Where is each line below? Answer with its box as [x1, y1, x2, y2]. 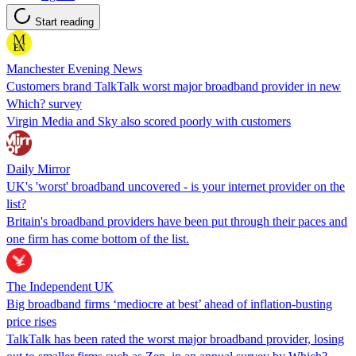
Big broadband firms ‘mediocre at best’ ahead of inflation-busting [6, 296, 332, 311]
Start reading [35, 15, 94, 28]
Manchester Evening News [6, 61, 142, 75]
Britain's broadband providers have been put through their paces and [6, 214, 347, 228]
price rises [6, 314, 56, 328]
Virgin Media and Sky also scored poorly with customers [6, 114, 291, 128]
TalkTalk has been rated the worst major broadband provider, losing [6, 331, 344, 346]
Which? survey [6, 96, 82, 110]
